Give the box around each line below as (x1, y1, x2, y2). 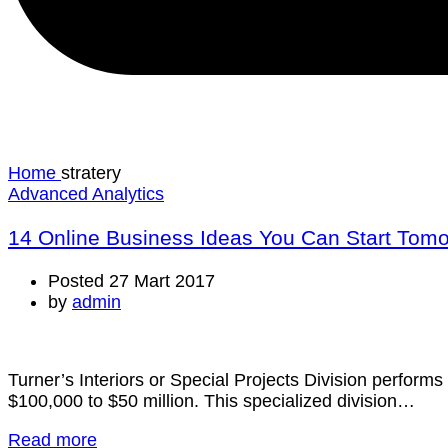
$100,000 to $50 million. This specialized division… (8, 390, 415, 411)
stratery (61, 162, 121, 183)
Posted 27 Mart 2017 (48, 270, 215, 291)
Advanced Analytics (8, 183, 164, 204)
